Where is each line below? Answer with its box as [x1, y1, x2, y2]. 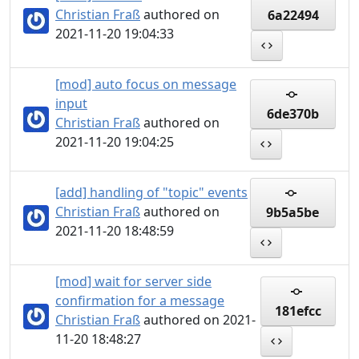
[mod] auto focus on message [55, 75, 236, 93]
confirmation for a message [55, 292, 224, 309]
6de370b [267, 105, 320, 123]
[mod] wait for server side [55, 272, 212, 290]
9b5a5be [266, 204, 320, 221]
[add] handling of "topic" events [55, 184, 248, 201]
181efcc [275, 302, 322, 320]
